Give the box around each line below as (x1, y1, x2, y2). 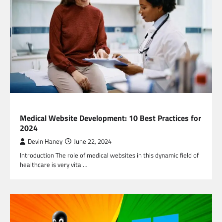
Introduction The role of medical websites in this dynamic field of (20, 150, 199, 160)
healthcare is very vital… (20, 159, 87, 169)
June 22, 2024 (74, 136, 111, 146)
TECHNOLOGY (20, 102, 58, 111)
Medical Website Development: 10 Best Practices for (20, 111, 201, 124)
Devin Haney (28, 136, 62, 146)
